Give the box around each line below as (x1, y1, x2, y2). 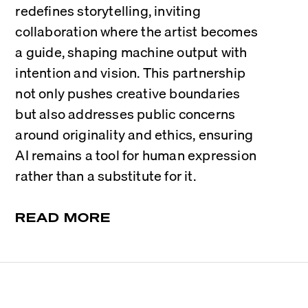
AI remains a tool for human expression (15, 144, 256, 166)
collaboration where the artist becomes (15, 21, 258, 42)
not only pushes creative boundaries (15, 82, 241, 104)
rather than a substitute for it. (15, 165, 196, 186)
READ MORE (15, 209, 111, 225)
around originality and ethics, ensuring (15, 124, 254, 145)
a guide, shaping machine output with (15, 41, 247, 63)
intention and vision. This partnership (15, 62, 245, 83)
